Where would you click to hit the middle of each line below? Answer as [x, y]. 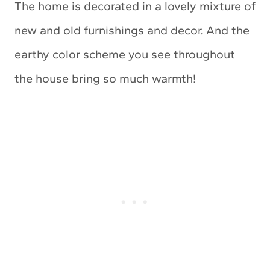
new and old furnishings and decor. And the [132, 30]
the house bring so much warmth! [105, 78]
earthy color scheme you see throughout [125, 54]
